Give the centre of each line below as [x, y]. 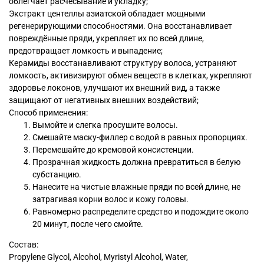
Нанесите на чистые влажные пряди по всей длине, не [136, 187]
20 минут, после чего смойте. [88, 224]
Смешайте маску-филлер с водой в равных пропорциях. [140, 138]
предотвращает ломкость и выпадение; [86, 51]
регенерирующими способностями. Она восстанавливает [121, 26]
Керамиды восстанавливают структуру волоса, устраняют [123, 63]
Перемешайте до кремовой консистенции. [113, 150]
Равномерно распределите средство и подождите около [141, 212]
